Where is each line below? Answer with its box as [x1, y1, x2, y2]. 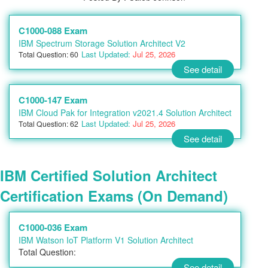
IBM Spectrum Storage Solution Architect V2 [19, 37, 185, 49]
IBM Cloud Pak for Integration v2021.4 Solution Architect [19, 106, 232, 118]
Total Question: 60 [19, 49, 78, 59]
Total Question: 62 [19, 118, 78, 129]
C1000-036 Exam [19, 221, 87, 234]
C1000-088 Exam [19, 24, 87, 37]
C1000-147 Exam [19, 93, 87, 106]
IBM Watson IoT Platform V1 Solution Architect [19, 234, 193, 246]
